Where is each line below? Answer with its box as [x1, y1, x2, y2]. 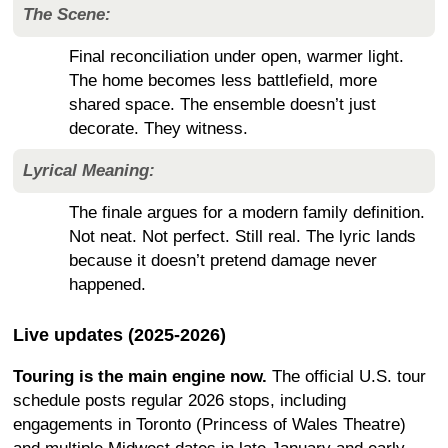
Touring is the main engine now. [13, 367, 267, 386]
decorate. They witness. [69, 119, 248, 138]
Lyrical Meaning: [23, 161, 155, 180]
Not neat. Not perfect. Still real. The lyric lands [69, 227, 416, 246]
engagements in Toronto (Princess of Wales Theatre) [13, 415, 406, 434]
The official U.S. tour [267, 367, 426, 386]
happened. [69, 275, 146, 294]
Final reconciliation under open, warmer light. [69, 47, 404, 66]
